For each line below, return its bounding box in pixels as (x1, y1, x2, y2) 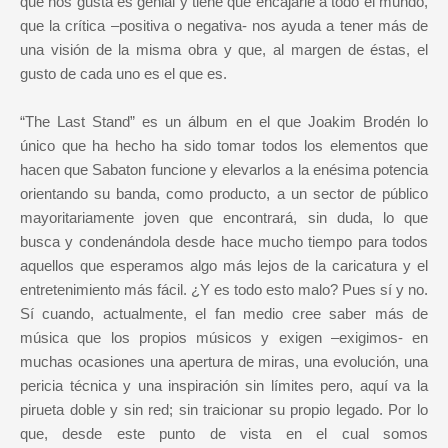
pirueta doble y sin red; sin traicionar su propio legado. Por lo (20, 401, 428, 419)
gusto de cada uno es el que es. (20, 65, 227, 83)
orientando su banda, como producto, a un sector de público (20, 185, 428, 203)
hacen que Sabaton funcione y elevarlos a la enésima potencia (20, 161, 428, 179)
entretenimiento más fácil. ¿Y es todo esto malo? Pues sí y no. (20, 281, 428, 299)
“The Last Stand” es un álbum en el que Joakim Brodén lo (20, 113, 428, 131)
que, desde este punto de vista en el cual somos (20, 425, 428, 443)
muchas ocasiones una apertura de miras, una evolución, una (20, 353, 428, 371)
